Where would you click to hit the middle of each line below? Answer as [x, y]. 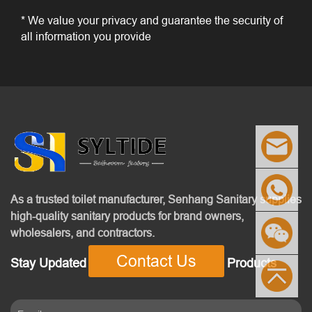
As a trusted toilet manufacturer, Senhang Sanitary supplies [156, 199]
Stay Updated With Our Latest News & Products [143, 263]
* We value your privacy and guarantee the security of [152, 20]
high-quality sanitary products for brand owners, [127, 216]
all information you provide [86, 36]
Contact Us [156, 261]
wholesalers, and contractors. [83, 232]
